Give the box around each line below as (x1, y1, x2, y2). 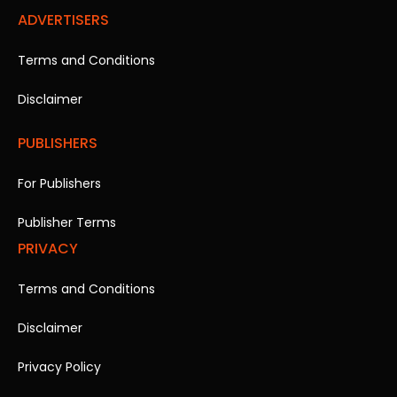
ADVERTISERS (18, 9, 109, 30)
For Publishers (18, 174, 101, 192)
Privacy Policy (18, 357, 101, 376)
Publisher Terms (18, 213, 116, 231)
